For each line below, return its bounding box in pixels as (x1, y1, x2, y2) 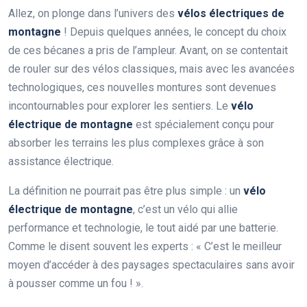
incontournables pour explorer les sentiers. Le (8, 99, 231, 112)
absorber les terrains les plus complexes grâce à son (8, 136, 264, 149)
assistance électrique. (8, 154, 114, 168)
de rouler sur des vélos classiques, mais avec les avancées (8, 62, 295, 75)
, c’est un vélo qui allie (133, 202, 238, 216)
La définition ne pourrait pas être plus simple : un (8, 184, 243, 197)
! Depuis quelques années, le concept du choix (61, 25, 286, 38)
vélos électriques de (177, 6, 284, 20)
